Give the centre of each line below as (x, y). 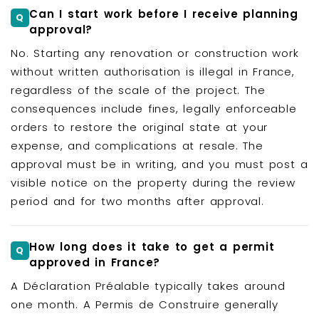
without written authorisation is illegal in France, (153, 72)
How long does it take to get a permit (152, 246)
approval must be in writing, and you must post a (159, 164)
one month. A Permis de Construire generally (145, 305)
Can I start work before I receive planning (164, 14)
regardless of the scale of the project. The (138, 90)
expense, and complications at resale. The (137, 146)
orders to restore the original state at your (140, 127)
